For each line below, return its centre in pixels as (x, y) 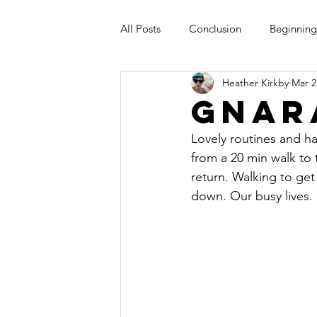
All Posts (140, 28)
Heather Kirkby (255, 82)
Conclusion (215, 28)
